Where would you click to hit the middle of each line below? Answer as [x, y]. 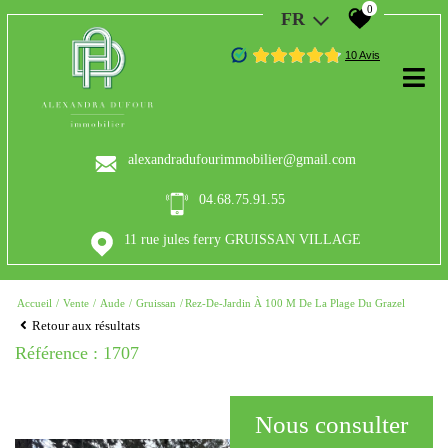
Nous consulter [331, 425]
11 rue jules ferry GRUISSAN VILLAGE [242, 240]
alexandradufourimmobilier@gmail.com [242, 160]
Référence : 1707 [77, 353]
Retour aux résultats [86, 326]
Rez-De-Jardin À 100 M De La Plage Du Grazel [295, 303]
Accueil [34, 303]
